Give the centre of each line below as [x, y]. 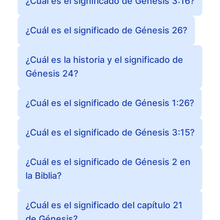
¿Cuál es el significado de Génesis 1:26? [110, 103]
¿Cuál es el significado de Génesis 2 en [108, 162]
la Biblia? [43, 176]
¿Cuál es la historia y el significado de [104, 60]
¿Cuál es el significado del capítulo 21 [104, 205]
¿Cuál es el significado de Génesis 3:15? [110, 132]
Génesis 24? [52, 73]
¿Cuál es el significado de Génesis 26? [106, 30]
